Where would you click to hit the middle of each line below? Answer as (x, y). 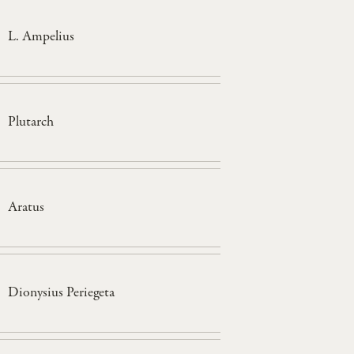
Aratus (26, 207)
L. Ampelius (41, 37)
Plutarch (30, 122)
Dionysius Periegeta (61, 293)
